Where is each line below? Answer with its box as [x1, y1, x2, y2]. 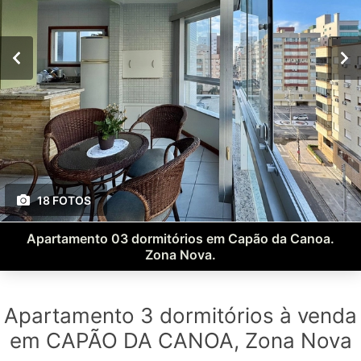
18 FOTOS [37, 193, 91, 207]
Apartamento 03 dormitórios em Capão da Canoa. [27, 230, 334, 247]
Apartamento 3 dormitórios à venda [4, 303, 357, 328]
